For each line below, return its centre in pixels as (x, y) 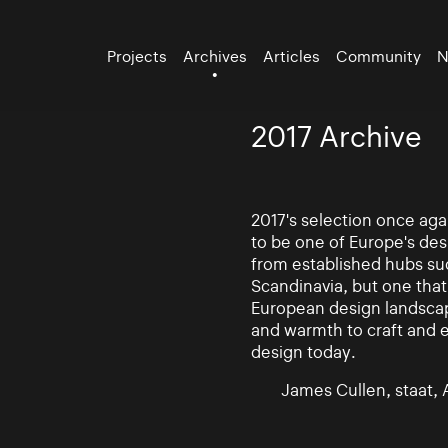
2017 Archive (336, 137)
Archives (215, 56)
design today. (303, 351)
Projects (137, 56)
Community (379, 56)
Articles (292, 56)
